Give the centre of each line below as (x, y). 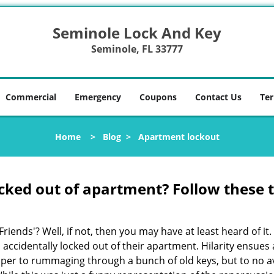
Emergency (98, 97)
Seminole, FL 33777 (137, 49)
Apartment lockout (179, 137)
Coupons (158, 97)
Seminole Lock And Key (137, 33)
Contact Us (218, 97)
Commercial (31, 97)
